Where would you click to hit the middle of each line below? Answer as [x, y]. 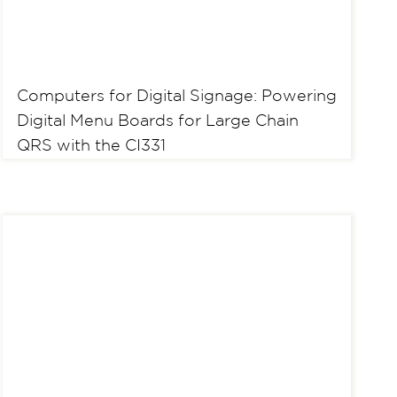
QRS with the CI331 [91, 146]
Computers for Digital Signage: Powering [176, 97]
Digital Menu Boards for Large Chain [157, 121]
